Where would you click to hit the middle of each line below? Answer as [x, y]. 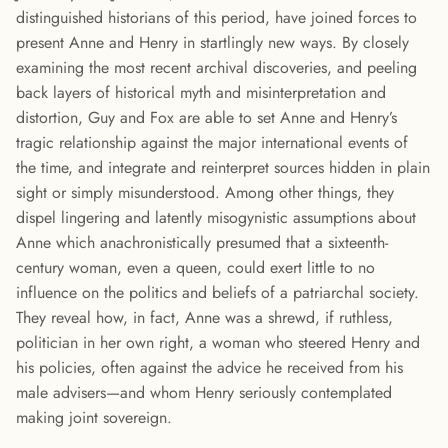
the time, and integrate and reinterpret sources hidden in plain [223, 168]
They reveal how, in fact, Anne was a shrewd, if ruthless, [204, 318]
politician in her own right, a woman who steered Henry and [218, 343]
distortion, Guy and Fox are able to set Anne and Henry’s [206, 118]
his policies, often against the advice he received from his [209, 368]
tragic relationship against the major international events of [212, 143]
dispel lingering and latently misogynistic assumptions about [216, 218]
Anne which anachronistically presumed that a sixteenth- [202, 243]
